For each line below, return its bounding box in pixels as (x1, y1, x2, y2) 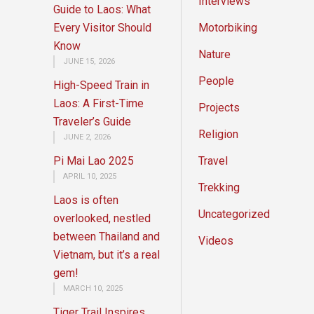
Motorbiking (198, 20, 257, 34)
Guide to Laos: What (53, 2, 151, 16)
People (198, 74, 234, 88)
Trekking (198, 180, 240, 194)
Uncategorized (198, 207, 270, 221)
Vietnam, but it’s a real (53, 247, 160, 261)
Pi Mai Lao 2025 (53, 153, 134, 168)
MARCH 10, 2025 (63, 283, 123, 293)
